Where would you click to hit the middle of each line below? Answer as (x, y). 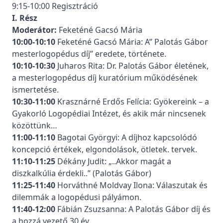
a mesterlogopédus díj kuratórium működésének (105, 78)
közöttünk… (35, 125)
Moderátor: (34, 30)
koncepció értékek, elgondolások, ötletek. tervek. (105, 149)
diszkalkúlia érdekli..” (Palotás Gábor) (82, 173)
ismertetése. (35, 90)
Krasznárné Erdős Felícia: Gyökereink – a (132, 102)
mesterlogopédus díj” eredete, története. (89, 54)
